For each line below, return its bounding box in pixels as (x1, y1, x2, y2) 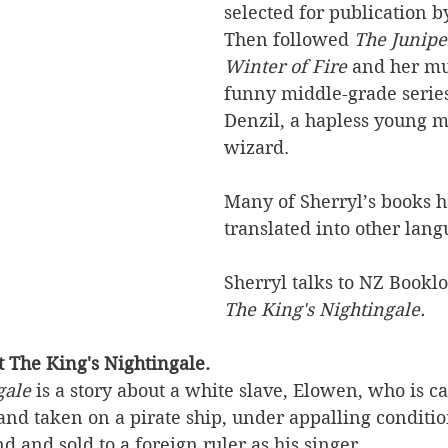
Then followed (224, 29, 354, 50)
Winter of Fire (224, 56, 347, 77)
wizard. (224, 137, 294, 158)
